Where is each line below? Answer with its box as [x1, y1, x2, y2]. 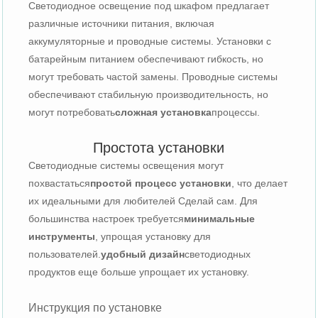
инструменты [28, 230, 96, 242]
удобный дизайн [101, 248, 185, 260]
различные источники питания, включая [28, 17, 215, 29]
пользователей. [28, 248, 102, 260]
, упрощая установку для [95, 230, 212, 242]
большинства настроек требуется [28, 212, 185, 224]
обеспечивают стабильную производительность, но [28, 88, 269, 100]
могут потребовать [28, 106, 116, 118]
